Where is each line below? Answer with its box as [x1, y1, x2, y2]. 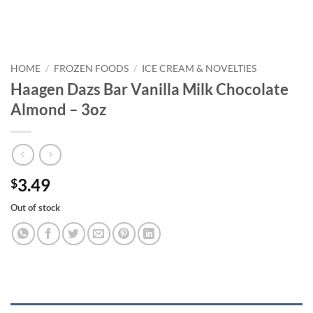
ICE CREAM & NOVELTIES [142, 63, 257, 74]
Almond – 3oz [10, 99, 106, 119]
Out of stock [10, 202, 60, 214]
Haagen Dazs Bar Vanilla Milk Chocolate [10, 79, 289, 99]
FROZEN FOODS [54, 63, 129, 74]
